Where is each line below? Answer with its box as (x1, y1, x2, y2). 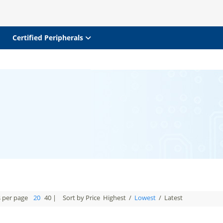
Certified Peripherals (12, 33, 85, 42)
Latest (164, 193, 183, 202)
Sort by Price (63, 193, 102, 202)
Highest (103, 193, 126, 202)
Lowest (134, 193, 156, 202)
